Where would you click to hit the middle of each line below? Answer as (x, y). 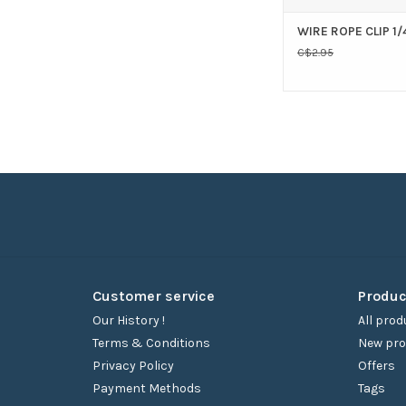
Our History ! (129, 321)
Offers (376, 366)
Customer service (154, 296)
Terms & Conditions (151, 343)
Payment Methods (147, 389)
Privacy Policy (133, 366)
